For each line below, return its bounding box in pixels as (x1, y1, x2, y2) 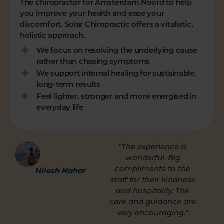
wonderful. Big (125, 152, 180, 162)
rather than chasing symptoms (36, 56, 150, 66)
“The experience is (118, 141, 187, 151)
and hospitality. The (116, 185, 190, 195)
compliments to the (115, 163, 191, 173)
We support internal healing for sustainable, (36, 68, 196, 78)
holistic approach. (20, 30, 85, 40)
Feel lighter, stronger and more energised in (36, 91, 197, 101)
